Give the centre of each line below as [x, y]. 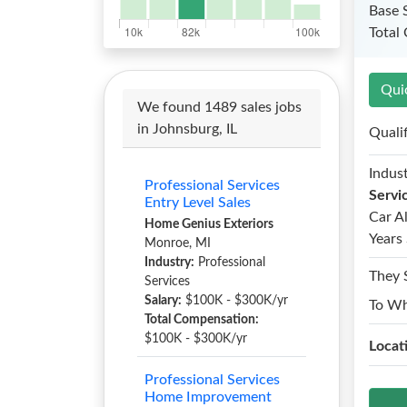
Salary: [163, 301]
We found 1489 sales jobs [219, 107]
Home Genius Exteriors [209, 224]
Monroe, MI [178, 243]
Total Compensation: [202, 320]
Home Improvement [208, 397]
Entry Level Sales [198, 203]
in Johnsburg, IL [187, 129]
